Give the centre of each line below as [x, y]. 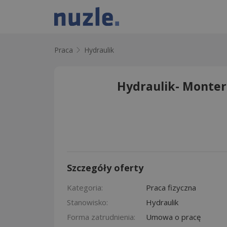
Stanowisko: [87, 202]
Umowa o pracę [173, 217]
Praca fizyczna [171, 187]
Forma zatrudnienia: [101, 217]
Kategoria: [85, 187]
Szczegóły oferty [105, 167]
